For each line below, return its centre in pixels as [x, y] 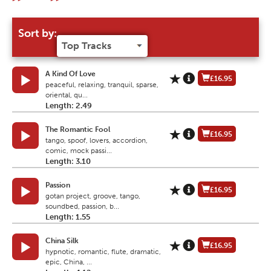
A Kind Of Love [70, 74]
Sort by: [38, 34]
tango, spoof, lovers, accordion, [96, 141]
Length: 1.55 [68, 217]
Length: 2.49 [69, 106]
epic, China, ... [69, 262]
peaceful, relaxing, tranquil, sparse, [102, 85]
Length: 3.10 [68, 162]
